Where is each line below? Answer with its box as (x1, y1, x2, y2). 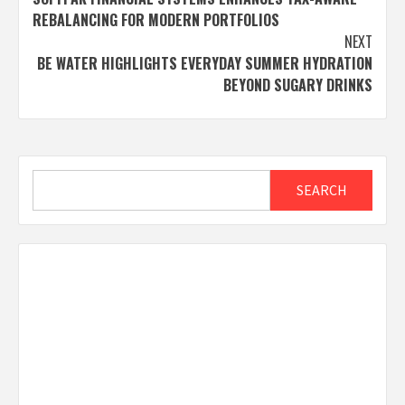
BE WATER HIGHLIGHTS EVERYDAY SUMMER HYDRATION (37, 52, 372, 74)
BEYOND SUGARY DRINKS (223, 73, 372, 96)
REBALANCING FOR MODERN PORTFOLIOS (33, 8, 279, 31)
